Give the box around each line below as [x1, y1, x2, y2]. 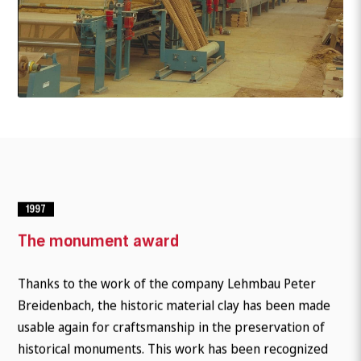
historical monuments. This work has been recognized [18, 339, 329, 358]
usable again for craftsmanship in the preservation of [18, 317, 326, 336]
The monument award [18, 230, 180, 251]
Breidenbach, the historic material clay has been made [18, 296, 331, 314]
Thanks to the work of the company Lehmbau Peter [18, 274, 317, 293]
